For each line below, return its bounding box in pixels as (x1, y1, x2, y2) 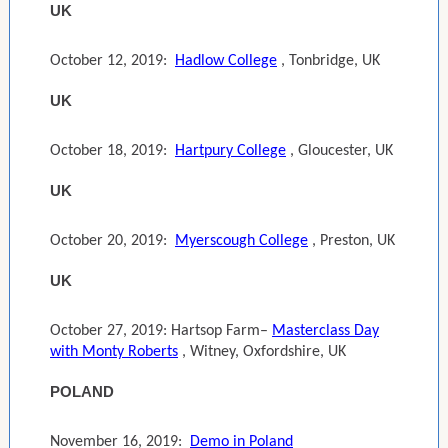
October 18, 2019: (50, 143, 171, 159)
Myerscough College (175, 233, 308, 249)
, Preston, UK (312, 233, 395, 249)
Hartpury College (175, 143, 286, 159)
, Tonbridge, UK (281, 53, 380, 69)
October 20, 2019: (50, 233, 171, 249)
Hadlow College (175, 53, 277, 69)
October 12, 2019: (50, 53, 171, 69)
